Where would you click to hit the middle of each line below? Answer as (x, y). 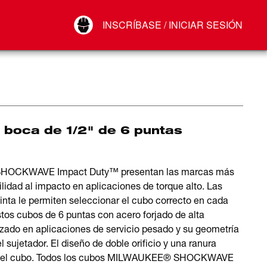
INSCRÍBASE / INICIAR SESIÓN (173, 25)
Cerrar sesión (117, 39)
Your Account (115, 15)
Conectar (108, 27)
